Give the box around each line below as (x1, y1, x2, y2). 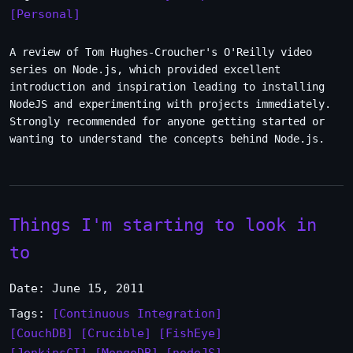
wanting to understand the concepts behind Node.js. (9, 132, 325, 145)
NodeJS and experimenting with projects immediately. (9, 98, 331, 110)
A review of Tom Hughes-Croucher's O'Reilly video (9, 46, 312, 58)
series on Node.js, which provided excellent (9, 63, 281, 76)
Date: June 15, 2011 (9, 281, 144, 295)
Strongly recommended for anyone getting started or (9, 115, 325, 128)
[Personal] (9, 7, 80, 21)
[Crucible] (80, 326, 151, 340)
